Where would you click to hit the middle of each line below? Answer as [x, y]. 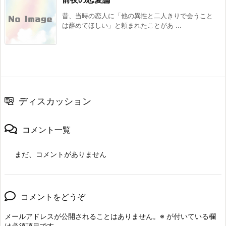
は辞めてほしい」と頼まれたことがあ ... [122, 25]
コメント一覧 [46, 129]
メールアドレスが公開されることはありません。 [82, 216]
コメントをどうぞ [53, 196]
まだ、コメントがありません [61, 154]
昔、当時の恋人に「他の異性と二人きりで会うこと [137, 15]
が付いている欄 [190, 216]
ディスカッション [55, 101]
